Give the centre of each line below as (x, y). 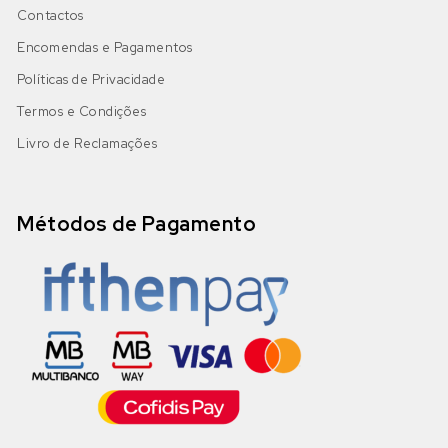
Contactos (50, 16)
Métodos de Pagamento (137, 224)
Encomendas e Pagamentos (105, 48)
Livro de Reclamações (87, 144)
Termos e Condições (82, 112)
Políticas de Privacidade (91, 80)
